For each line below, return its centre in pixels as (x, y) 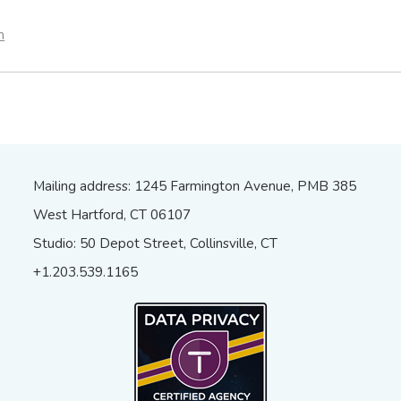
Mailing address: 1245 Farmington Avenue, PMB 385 (195, 186)
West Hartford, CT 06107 (112, 214)
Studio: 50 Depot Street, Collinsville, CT (156, 243)
